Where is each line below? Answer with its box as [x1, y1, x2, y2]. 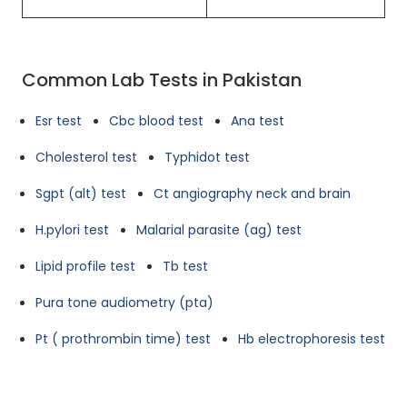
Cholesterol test [35, 148, 137, 166]
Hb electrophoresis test [238, 330, 385, 348]
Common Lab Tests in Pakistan [22, 67, 302, 93]
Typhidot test [164, 148, 250, 166]
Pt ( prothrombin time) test [35, 330, 211, 348]
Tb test [163, 257, 208, 275]
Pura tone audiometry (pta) [35, 293, 213, 312]
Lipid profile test [35, 257, 135, 275]
